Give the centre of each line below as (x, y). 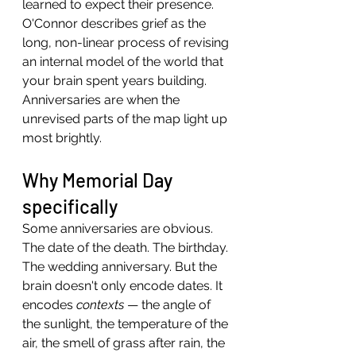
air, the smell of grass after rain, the (125, 343)
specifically (70, 206)
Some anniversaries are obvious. (119, 228)
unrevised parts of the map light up (126, 119)
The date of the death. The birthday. (127, 248)
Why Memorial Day (99, 180)
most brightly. (62, 138)
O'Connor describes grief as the (116, 23)
